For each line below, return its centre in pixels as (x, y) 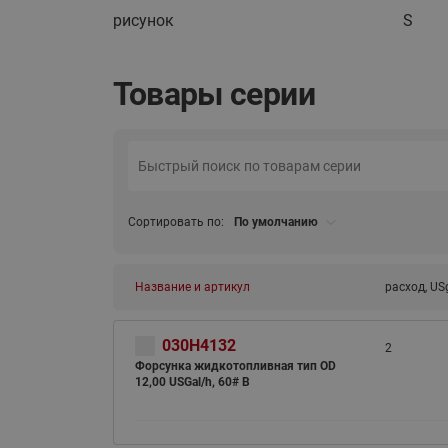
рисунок (143, 20)
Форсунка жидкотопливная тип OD (235, 366)
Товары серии (213, 94)
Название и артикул (192, 287)
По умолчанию (275, 222)
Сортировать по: (175, 222)
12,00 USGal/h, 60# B (192, 382)
